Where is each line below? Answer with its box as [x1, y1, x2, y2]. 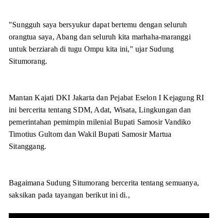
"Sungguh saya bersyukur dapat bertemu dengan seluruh [9, 20, 187, 29]
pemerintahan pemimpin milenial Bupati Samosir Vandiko [9, 117, 191, 126]
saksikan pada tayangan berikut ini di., [9, 190, 130, 199]
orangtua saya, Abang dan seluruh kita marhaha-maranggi [9, 32, 191, 41]
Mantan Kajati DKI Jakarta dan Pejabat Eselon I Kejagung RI [9, 93, 204, 102]
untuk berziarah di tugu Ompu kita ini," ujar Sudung [9, 44, 174, 53]
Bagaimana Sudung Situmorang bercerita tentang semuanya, [9, 178, 200, 187]
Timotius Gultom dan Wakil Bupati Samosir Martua [9, 129, 172, 138]
